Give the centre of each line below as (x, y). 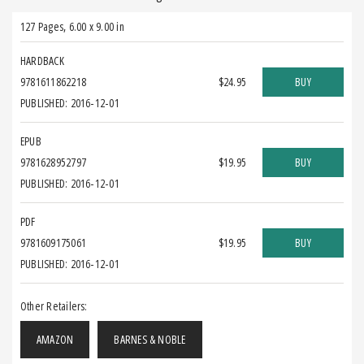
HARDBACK (42, 60)
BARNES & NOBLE (150, 339)
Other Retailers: (54, 305)
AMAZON (55, 339)
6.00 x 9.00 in (96, 26)
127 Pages (42, 26)
